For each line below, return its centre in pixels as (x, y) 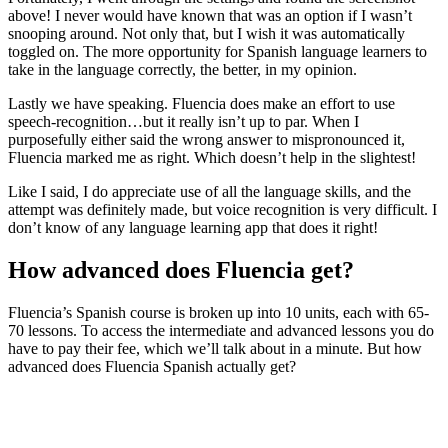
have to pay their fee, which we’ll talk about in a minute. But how (215, 348)
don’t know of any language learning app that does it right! (193, 227)
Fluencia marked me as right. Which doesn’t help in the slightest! (212, 157)
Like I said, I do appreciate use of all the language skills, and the (209, 191)
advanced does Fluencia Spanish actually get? (152, 366)
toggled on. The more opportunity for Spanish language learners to (217, 51)
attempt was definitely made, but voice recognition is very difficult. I (222, 209)
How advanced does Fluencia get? (181, 269)
